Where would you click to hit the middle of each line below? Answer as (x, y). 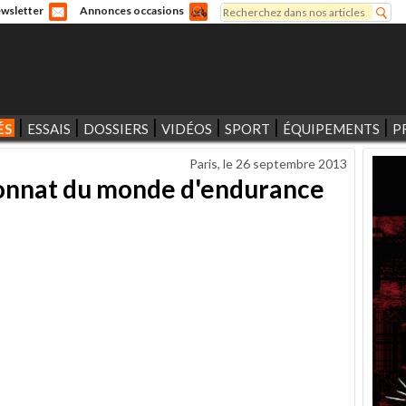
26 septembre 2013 (291, 164)
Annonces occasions (131, 11)
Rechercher (247, 10)
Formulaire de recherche (311, 27)
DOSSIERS (116, 129)
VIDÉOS (186, 129)
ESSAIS (48, 129)
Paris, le (213, 164)
